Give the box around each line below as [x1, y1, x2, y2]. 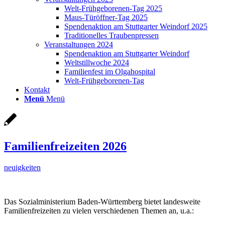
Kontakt [24, 85, 50, 94]
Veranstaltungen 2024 [44, 40, 113, 49]
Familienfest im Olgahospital [64, 67, 155, 76]
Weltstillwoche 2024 [64, 58, 129, 67]
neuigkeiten [4, 163, 41, 172]
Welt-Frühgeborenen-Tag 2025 [64, 4, 162, 13]
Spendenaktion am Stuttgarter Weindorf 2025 [64, 22, 207, 31]
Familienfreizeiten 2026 [4, 139, 127, 153]
